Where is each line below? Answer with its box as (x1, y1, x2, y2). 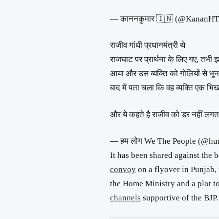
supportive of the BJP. (140, 193, 218, 203)
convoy (109, 165, 136, 175)
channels (109, 193, 141, 203)
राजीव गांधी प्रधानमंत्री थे (109, 41, 185, 50)
